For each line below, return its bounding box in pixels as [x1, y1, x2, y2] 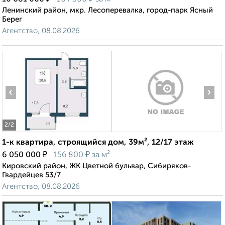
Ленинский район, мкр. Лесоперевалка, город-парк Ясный [2, 7, 213, 15]
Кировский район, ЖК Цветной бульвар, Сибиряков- [2, 162, 191, 170]
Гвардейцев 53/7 [2, 171, 61, 179]
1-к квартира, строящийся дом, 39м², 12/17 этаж [2, 139, 194, 147]
